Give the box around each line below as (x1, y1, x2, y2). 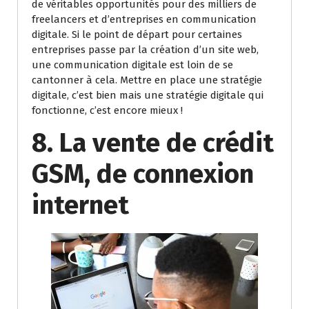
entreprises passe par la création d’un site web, (32, 43, 259, 56)
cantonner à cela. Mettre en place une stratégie (32, 73, 262, 86)
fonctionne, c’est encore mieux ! (32, 103, 183, 117)
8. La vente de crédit (32, 126, 274, 159)
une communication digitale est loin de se (32, 58, 233, 71)
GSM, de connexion (32, 157, 254, 190)
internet (32, 188, 129, 221)
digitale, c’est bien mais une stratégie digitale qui (32, 88, 263, 101)
